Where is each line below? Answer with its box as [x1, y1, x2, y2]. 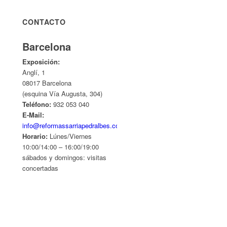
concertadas [22, 163, 59, 173]
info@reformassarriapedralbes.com [22, 121, 125, 130]
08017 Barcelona [22, 78, 72, 88]
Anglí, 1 [22, 67, 46, 77]
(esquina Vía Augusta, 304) [22, 89, 103, 98]
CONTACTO [22, 17, 66, 27]
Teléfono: [22, 99, 52, 109]
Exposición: [22, 57, 60, 66]
